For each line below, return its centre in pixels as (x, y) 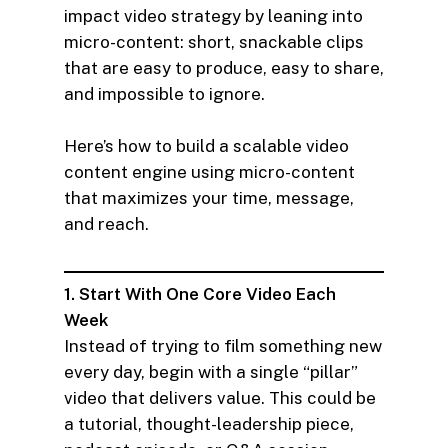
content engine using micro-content (209, 171)
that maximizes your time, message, (209, 197)
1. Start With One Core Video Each (200, 294)
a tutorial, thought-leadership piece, (209, 424)
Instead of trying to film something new (223, 346)
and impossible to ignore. (164, 94)
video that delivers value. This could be (220, 398)
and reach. (106, 223)
